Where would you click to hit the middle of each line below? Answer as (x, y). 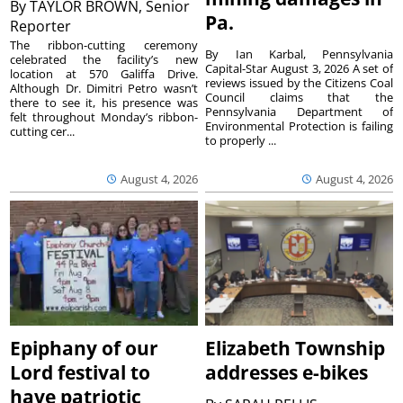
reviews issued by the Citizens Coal (299, 83)
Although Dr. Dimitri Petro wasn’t (104, 89)
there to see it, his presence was (104, 103)
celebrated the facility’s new (104, 60)
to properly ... (241, 141)
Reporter (43, 27)
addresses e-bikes (287, 373)
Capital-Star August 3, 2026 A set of (299, 69)
